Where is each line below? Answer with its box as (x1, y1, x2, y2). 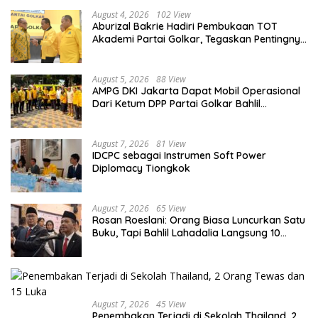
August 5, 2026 (92, 72, 149, 85)
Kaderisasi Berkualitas (92, 45, 198, 58)
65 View (156, 202, 186, 214)
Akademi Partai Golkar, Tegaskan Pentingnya (92, 32, 307, 45)
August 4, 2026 (92, 8, 149, 21)
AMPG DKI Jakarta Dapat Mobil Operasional (92, 84, 300, 97)
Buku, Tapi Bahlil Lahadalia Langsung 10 (92, 226, 280, 239)
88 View (156, 72, 186, 85)
